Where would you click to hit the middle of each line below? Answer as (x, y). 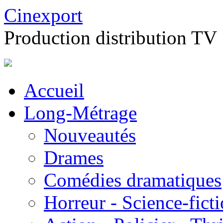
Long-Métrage (80, 113)
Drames (74, 158)
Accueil (54, 90)
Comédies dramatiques (133, 180)
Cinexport (43, 15)
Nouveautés (90, 135)
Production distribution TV (111, 38)
